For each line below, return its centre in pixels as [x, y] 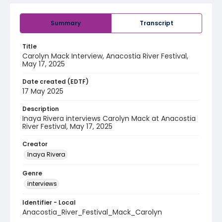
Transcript [157, 23]
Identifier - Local [49, 202]
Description [41, 109]
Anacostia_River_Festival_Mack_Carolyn [92, 212]
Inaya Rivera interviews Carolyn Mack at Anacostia [109, 118]
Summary [66, 23]
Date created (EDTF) [55, 82]
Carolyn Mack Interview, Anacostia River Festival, [105, 56]
